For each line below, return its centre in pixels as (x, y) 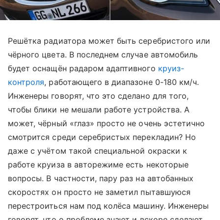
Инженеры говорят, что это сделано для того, (98, 96)
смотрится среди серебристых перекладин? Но (102, 137)
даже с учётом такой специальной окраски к (97, 151)
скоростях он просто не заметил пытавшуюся (99, 192)
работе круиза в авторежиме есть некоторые (98, 165)
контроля (26, 82)
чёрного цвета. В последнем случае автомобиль (103, 55)
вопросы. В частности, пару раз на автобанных (101, 179)
